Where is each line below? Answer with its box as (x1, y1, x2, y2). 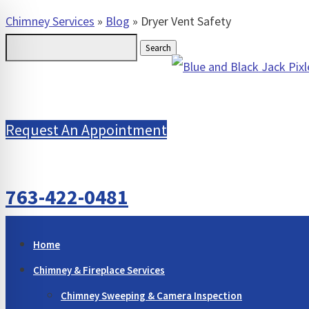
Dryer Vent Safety (141, 13, 231, 29)
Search (5, 37, 39, 53)
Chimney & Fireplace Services (33, 263, 165, 277)
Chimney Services (6, 13, 94, 29)
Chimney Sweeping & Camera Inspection (61, 289, 242, 303)
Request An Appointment (6, 120, 167, 140)
